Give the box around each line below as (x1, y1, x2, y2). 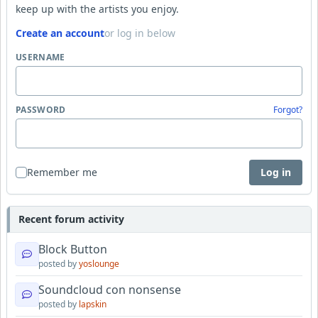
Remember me (27, 165, 97, 179)
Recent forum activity (18, 212, 124, 226)
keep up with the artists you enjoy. (16, 1, 179, 16)
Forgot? (273, 103, 302, 116)
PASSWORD (16, 103, 66, 116)
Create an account (16, 26, 104, 40)
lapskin (79, 297, 106, 310)
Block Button (38, 241, 107, 257)
